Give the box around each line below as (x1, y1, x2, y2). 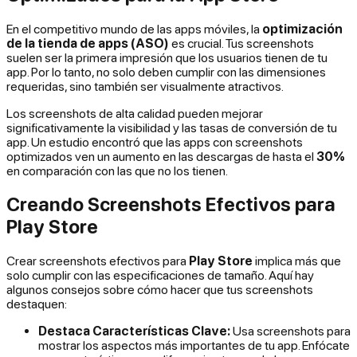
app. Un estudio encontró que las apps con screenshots (6, 134, 303, 149)
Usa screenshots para (230, 324, 351, 339)
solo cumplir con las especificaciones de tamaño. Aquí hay (6, 268, 314, 283)
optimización (262, 21, 343, 36)
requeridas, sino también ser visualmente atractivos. (6, 78, 284, 93)
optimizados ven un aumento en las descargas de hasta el (6, 148, 316, 163)
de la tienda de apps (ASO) (6, 35, 169, 50)
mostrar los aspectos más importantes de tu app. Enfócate (38, 338, 350, 353)
